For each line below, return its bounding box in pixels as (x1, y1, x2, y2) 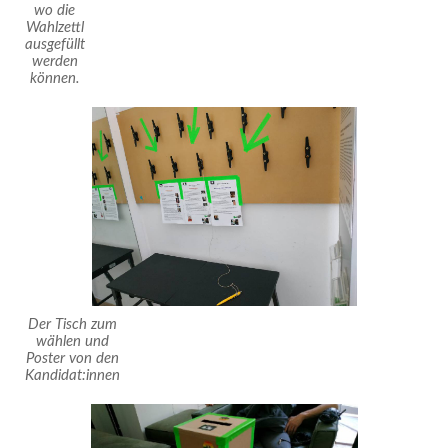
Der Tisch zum (27, 317, 117, 333)
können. (29, 71, 80, 87)
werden (31, 54, 78, 70)
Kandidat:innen (24, 368, 120, 384)
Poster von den (25, 351, 119, 367)
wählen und (35, 334, 109, 350)
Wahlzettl (25, 20, 84, 36)
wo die (34, 3, 76, 19)
